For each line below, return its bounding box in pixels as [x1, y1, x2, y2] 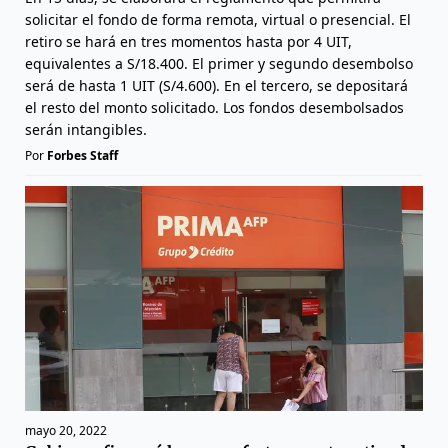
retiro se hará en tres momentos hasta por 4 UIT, [25, 32, 352, 52]
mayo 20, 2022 [25, 421, 107, 439]
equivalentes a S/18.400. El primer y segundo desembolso [25, 54, 413, 74]
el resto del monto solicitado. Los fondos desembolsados [25, 98, 404, 118]
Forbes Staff [47, 147, 118, 165]
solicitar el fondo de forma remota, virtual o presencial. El [25, 10, 411, 30]
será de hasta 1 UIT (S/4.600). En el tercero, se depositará [25, 76, 408, 96]
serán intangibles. [25, 120, 147, 140]
